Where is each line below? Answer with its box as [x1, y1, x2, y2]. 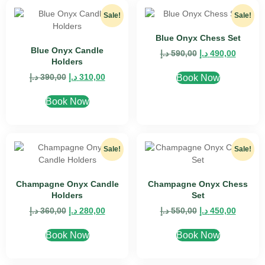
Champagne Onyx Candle [15, 179, 119, 189]
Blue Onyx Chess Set [155, 33, 241, 43]
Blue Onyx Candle [31, 46, 104, 55]
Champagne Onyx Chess [148, 179, 248, 189]
